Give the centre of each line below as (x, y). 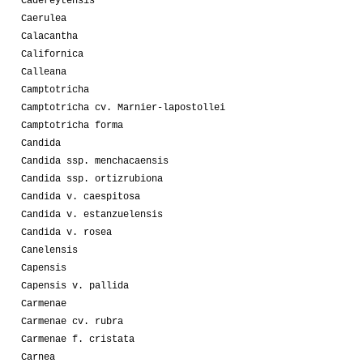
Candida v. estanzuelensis (92, 214)
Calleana (44, 72)
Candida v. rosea (66, 232)
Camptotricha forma (72, 125)
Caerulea (44, 18)
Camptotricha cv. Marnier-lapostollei (123, 107)
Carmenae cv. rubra (72, 321)
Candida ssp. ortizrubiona (92, 179)
